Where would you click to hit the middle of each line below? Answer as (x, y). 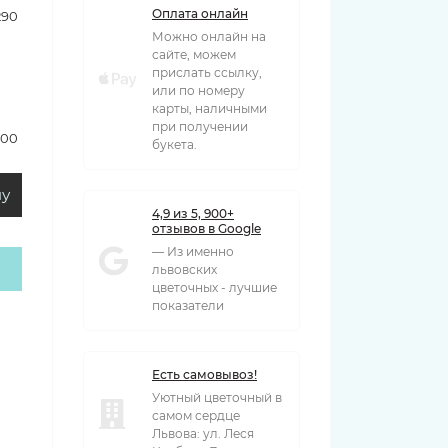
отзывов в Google (206, 228)
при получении (200, 126)
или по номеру (198, 90)
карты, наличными (209, 108)
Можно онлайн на (209, 36)
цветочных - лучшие (214, 287)
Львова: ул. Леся (203, 433)
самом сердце (196, 415)
